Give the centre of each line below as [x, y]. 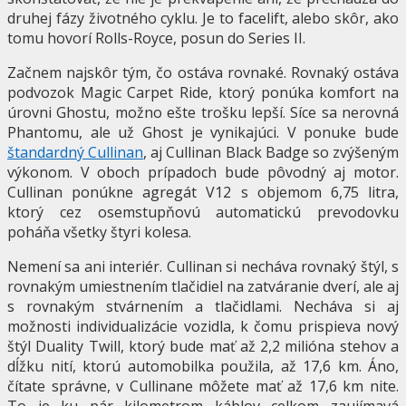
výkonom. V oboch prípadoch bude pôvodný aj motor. [203, 172]
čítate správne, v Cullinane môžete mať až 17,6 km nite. [203, 386]
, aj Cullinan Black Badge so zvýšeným [271, 152]
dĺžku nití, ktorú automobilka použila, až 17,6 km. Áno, [203, 366]
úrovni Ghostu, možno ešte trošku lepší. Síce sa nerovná [203, 112]
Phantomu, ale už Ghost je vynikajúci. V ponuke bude [203, 132]
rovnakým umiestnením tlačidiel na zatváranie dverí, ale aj [203, 286]
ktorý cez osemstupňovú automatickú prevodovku [203, 212]
